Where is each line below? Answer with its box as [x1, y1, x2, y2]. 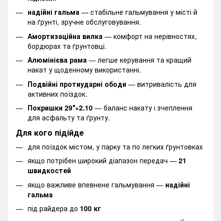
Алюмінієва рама [28, 55, 87, 65]
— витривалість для [126, 78, 196, 89]
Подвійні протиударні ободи [28, 78, 126, 89]
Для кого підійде [16, 126, 84, 138]
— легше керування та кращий [87, 55, 191, 65]
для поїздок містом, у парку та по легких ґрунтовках [28, 141, 203, 151]
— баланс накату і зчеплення [93, 102, 192, 112]
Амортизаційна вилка [28, 31, 103, 41]
